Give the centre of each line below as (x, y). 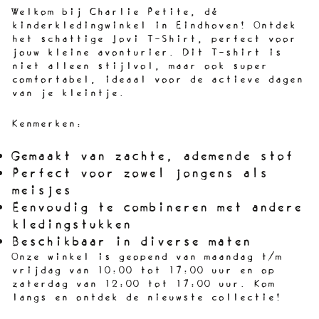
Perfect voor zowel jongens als (140, 174)
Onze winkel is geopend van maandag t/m (147, 257)
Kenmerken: (47, 124)
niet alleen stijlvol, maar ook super (140, 67)
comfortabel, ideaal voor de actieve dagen (157, 80)
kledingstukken (71, 225)
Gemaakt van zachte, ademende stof (152, 157)
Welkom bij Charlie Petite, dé (115, 12)
